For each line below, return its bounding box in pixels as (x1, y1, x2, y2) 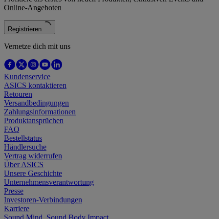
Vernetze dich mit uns (4, 42, 70, 51)
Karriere (4, 204, 29, 213)
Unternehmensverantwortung (4, 178, 94, 187)
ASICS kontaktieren (4, 81, 66, 90)
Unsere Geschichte (4, 169, 62, 178)
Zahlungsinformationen (4, 108, 76, 116)
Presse (4, 187, 23, 196)
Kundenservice (4, 72, 50, 81)
